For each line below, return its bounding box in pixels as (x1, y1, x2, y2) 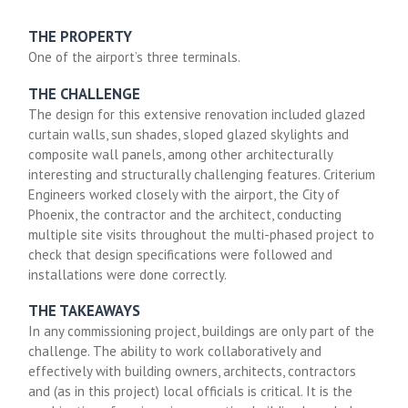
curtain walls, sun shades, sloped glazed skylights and (28, 125, 350, 143)
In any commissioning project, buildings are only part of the (28, 322, 375, 341)
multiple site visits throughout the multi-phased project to (28, 225, 375, 243)
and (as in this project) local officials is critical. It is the (28, 382, 353, 401)
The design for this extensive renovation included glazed (28, 105, 366, 123)
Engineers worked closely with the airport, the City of (28, 185, 341, 203)
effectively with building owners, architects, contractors (28, 362, 357, 381)
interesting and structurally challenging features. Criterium (28, 165, 376, 183)
